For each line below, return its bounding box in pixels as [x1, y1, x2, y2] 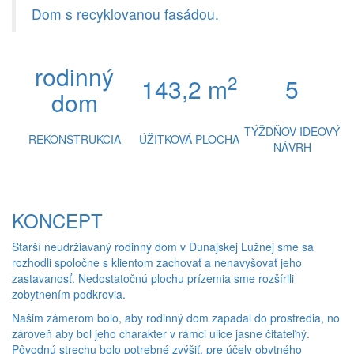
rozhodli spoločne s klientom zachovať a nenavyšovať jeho [12, 254, 302, 270]
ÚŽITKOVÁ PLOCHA [139, 131, 239, 147]
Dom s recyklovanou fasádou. [32, 4, 219, 24]
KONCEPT [12, 206, 103, 234]
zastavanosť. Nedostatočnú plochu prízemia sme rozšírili [12, 270, 294, 286]
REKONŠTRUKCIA [28, 131, 121, 147]
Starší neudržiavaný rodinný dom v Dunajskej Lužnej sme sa [12, 239, 314, 254]
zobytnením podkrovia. [12, 286, 126, 302]
